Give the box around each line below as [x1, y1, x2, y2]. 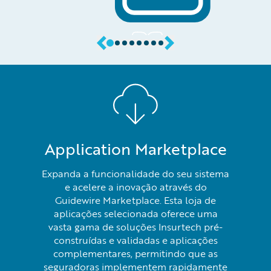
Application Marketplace [44, 137, 227, 160]
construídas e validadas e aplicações [53, 232, 218, 247]
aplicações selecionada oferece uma [53, 206, 218, 221]
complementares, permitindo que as [53, 246, 218, 261]
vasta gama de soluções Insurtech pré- [48, 219, 223, 234]
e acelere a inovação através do [64, 179, 207, 194]
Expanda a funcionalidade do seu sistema [42, 166, 229, 181]
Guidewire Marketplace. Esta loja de [55, 192, 216, 207]
